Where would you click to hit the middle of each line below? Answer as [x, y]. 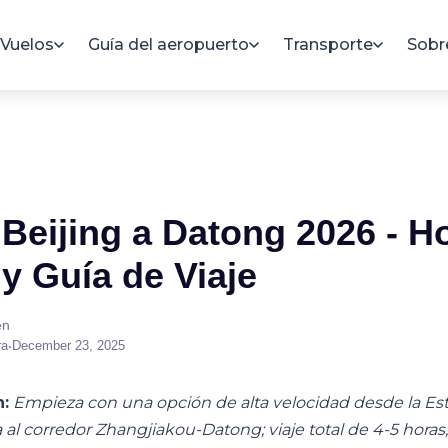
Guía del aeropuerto [168, 44]
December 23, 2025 [68, 345]
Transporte [328, 44]
